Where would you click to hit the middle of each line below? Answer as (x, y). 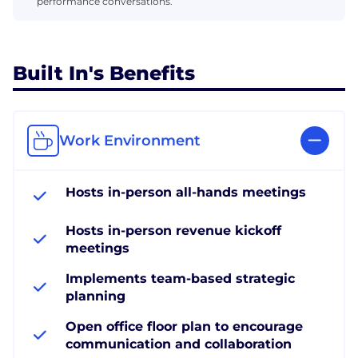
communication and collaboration (179, 344)
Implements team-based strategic (180, 279)
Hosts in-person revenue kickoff (173, 231)
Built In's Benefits (104, 74)
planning (95, 296)
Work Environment (130, 141)
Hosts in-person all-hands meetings (186, 193)
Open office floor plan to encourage (184, 327)
